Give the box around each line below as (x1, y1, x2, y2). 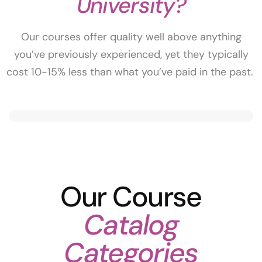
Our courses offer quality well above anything (20, 30, 242, 44)
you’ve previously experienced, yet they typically (13, 47, 249, 61)
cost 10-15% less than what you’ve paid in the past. (6, 65, 256, 79)
